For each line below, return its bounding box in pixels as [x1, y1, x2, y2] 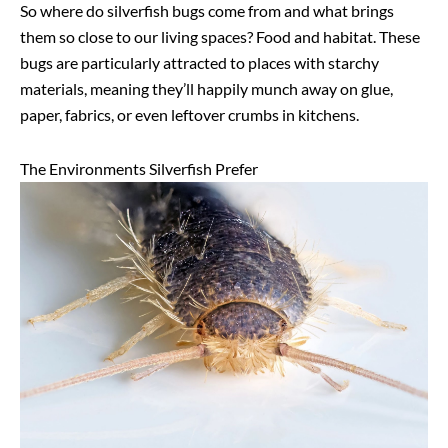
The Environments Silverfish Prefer [20, 158, 261, 178]
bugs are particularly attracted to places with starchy [20, 52, 379, 72]
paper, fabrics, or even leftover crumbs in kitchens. [20, 104, 362, 124]
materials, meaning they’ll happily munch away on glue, [20, 78, 393, 98]
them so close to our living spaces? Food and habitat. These [20, 26, 420, 46]
